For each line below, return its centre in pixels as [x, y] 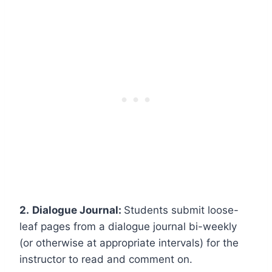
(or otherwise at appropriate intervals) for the [129, 243]
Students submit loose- [181, 210]
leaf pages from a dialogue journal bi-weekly [128, 226]
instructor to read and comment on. [106, 259]
